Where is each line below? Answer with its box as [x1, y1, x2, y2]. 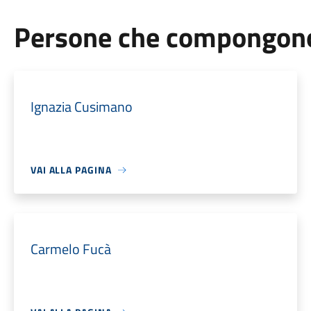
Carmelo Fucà [30, 238, 111, 260]
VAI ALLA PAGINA [30, 162, 112, 177]
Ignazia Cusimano [30, 96, 133, 117]
